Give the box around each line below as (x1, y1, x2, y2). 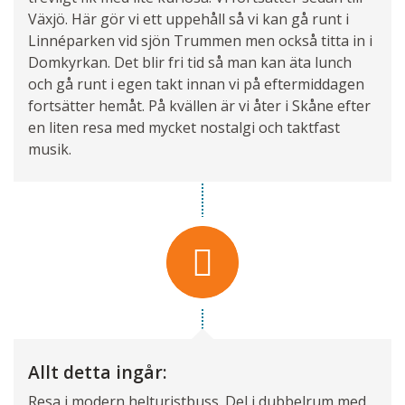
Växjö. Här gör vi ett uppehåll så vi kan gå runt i (28, 9, 349, 30)
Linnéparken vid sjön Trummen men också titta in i (28, 31, 372, 52)
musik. (28, 139, 71, 160)
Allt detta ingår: (28, 360, 167, 385)
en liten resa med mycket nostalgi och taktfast (28, 118, 340, 138)
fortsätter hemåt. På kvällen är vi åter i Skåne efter (28, 96, 371, 117)
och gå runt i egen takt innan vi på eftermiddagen (28, 74, 364, 95)
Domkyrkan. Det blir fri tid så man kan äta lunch (28, 52, 352, 73)
